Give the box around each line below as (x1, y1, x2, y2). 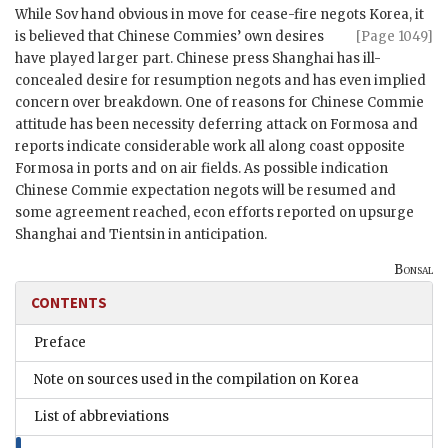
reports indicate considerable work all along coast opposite (15, 138, 405, 156)
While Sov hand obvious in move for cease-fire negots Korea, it (15, 6, 424, 24)
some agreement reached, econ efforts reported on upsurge (15, 204, 414, 222)
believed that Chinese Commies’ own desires (29, 28, 324, 46)
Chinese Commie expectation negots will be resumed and (15, 182, 396, 200)
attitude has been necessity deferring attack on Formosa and (15, 116, 418, 134)
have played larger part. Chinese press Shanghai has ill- (15, 50, 381, 68)
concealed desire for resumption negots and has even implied (15, 72, 426, 90)
